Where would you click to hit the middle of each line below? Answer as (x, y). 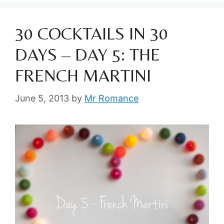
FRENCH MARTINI (83, 75)
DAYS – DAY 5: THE (87, 54)
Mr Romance (111, 98)
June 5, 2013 (42, 98)
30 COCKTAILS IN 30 (91, 33)
